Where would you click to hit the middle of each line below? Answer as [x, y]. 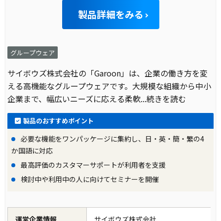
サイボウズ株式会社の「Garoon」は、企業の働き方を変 [108, 73]
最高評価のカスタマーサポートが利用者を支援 [93, 165]
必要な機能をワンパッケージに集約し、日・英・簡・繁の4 [112, 138]
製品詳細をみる [110, 14]
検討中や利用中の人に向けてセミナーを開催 [89, 179]
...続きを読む [164, 98]
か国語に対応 [32, 150]
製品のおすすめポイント [59, 120]
